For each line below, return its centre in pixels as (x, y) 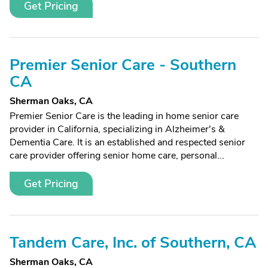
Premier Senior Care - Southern (123, 65)
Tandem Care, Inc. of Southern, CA (133, 243)
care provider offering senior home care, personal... (117, 156)
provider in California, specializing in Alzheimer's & (117, 129)
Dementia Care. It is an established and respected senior (127, 142)
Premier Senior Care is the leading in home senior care (124, 116)
